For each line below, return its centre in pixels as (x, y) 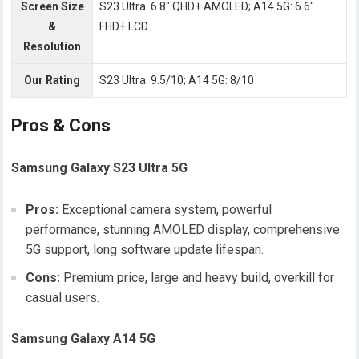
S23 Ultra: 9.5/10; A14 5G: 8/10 (177, 81)
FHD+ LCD (124, 27)
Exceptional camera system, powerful (165, 210)
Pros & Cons (61, 126)
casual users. (63, 298)
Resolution (52, 47)
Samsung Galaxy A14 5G (84, 339)
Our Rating (52, 81)
